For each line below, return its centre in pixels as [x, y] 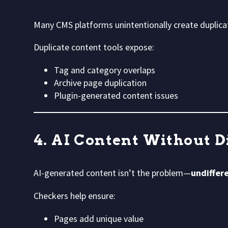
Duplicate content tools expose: [94, 47]
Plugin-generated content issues [116, 96]
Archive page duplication [100, 83]
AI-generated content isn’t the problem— [112, 173]
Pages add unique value [99, 219]
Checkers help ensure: [75, 196]
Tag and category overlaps [105, 70]
